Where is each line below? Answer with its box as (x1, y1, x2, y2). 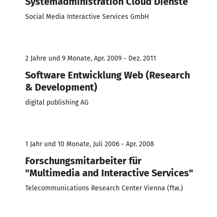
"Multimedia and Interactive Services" (25, 167, 193, 179)
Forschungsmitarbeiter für (25, 155, 141, 167)
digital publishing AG (25, 98, 89, 107)
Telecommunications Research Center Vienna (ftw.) (25, 184, 183, 192)
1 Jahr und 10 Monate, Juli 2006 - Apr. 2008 (25, 139, 154, 148)
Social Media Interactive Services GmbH (25, 12, 149, 21)
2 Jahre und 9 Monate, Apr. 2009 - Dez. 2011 (25, 54, 156, 62)
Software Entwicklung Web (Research (25, 69, 190, 81)
